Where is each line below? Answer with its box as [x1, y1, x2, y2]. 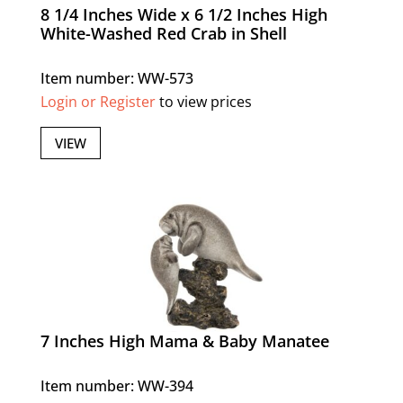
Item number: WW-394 [40, 375, 193, 396]
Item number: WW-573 [40, 68, 193, 89]
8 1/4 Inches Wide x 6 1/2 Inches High [40, 4, 327, 26]
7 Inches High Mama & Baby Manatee [40, 329, 329, 352]
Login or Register [40, 92, 156, 112]
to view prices [155, 92, 252, 112]
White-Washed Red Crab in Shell [40, 22, 287, 45]
